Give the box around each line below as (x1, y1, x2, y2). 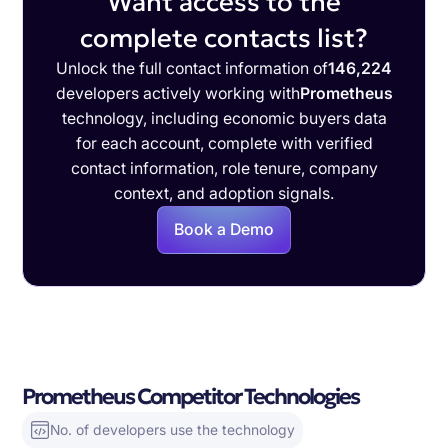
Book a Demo (174, 219, 274, 239)
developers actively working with (55, 84, 300, 104)
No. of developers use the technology (50, 421, 296, 438)
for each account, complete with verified (75, 134, 373, 154)
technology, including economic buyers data (61, 109, 387, 129)
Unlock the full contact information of (56, 59, 328, 79)
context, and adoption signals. (114, 184, 334, 204)
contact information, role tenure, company (70, 159, 378, 179)
